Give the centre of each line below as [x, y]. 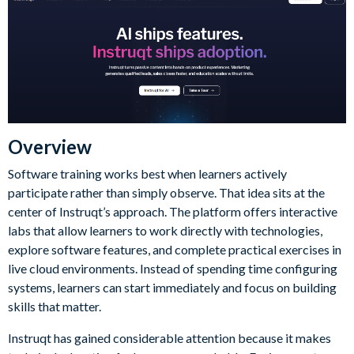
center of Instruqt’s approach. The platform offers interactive [173, 211]
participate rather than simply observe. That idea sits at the [166, 192]
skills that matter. [55, 306]
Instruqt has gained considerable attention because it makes [169, 337]
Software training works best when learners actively [147, 173]
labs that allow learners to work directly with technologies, [165, 230]
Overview [50, 146]
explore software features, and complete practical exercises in [175, 249]
